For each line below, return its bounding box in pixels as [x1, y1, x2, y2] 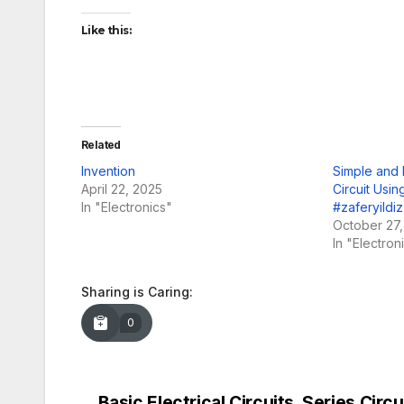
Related [81, 137, 121, 151]
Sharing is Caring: [81, 283, 193, 299]
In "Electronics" [81, 198, 172, 215]
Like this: [81, 23, 131, 37]
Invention [81, 162, 135, 179]
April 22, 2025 [81, 180, 162, 197]
